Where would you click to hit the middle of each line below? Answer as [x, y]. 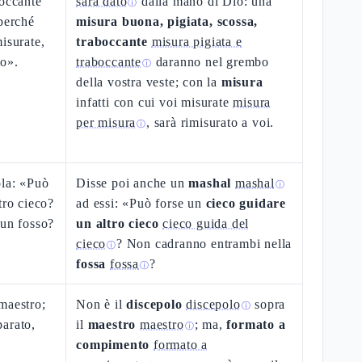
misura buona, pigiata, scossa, [167, 21]
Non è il [101, 304]
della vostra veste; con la [149, 82]
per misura [106, 122]
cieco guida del [206, 223]
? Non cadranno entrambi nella [204, 244]
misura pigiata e [197, 42]
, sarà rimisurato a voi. [210, 122]
